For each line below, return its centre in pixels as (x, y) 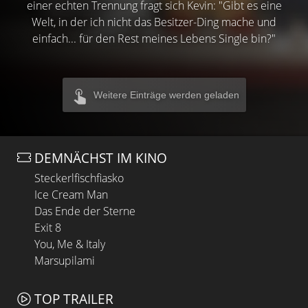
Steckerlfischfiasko (79, 178)
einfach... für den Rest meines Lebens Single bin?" (154, 38)
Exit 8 (48, 228)
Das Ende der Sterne (85, 211)
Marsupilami (65, 261)
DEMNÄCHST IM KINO (101, 157)
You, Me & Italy (70, 244)
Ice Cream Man (71, 195)
